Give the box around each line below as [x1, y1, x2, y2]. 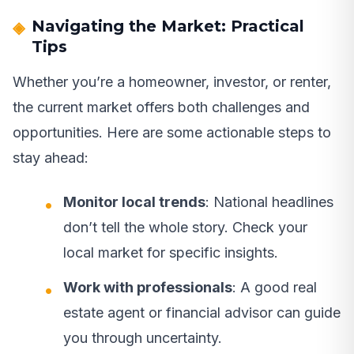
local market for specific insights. [63, 244, 278, 262]
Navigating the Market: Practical [32, 17, 304, 36]
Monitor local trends [63, 194, 205, 211]
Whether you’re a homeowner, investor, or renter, [13, 73, 331, 91]
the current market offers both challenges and [13, 99, 310, 116]
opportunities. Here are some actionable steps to [13, 124, 331, 141]
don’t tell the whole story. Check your [63, 219, 307, 236]
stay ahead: [13, 149, 88, 167]
